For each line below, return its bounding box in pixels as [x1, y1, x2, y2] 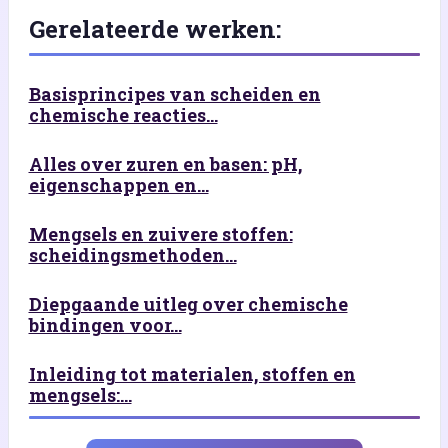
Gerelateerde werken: [28, 12, 281, 45]
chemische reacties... [28, 102, 218, 127]
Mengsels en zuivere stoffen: [28, 221, 293, 246]
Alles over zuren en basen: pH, [28, 151, 302, 176]
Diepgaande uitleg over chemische [28, 291, 348, 316]
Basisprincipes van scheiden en [28, 81, 321, 106]
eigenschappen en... [28, 172, 209, 197]
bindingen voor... [28, 312, 182, 337]
